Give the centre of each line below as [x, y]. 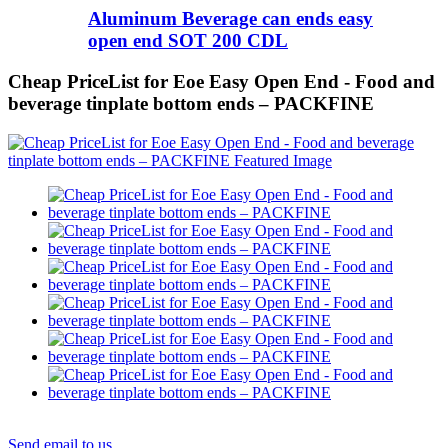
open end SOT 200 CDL [188, 41]
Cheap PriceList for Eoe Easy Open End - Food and [221, 82]
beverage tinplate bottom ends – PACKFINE [191, 104]
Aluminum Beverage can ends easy [230, 19]
